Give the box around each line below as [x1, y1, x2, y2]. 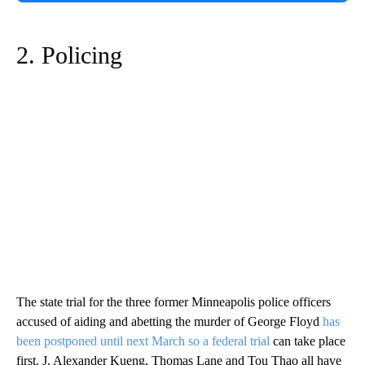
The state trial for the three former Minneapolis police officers [16, 294, 331, 309]
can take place [273, 333, 345, 348]
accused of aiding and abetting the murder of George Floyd [16, 314, 323, 328]
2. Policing [16, 41, 122, 68]
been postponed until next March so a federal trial [16, 333, 273, 348]
